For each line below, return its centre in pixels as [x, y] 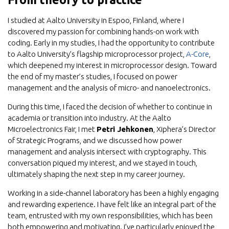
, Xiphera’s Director [185, 129]
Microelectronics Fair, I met [52, 129]
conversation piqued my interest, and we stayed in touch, [102, 163]
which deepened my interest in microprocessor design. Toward [112, 65]
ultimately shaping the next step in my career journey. [96, 174]
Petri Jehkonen [125, 129]
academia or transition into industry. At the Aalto [89, 118]
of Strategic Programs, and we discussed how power [95, 140]
